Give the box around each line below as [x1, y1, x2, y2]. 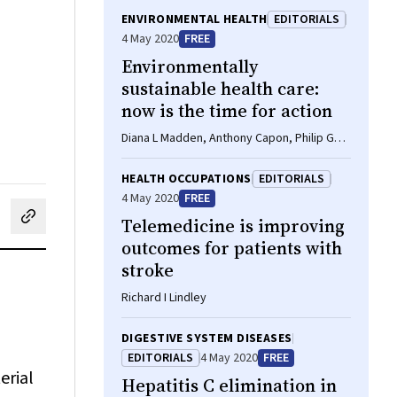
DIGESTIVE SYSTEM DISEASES [121, 330, 292, 347]
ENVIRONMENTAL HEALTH [121, 11, 268, 28]
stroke [121, 258, 174, 283]
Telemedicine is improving [121, 214, 345, 238]
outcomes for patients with [121, 236, 342, 261]
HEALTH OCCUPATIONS [121, 170, 252, 188]
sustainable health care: [121, 76, 320, 101]
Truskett [121, 147, 167, 165]
